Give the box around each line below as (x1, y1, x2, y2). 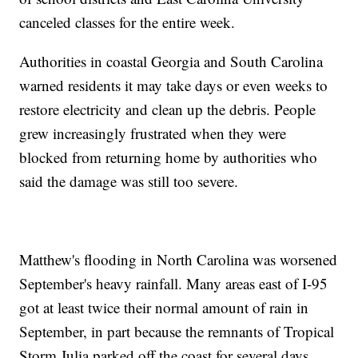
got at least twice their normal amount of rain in (19, 297, 309, 318)
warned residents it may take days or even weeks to (19, 75, 328, 96)
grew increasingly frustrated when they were (19, 123, 287, 144)
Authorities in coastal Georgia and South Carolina (19, 51, 324, 72)
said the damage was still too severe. (19, 171, 239, 192)
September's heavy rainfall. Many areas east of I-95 (19, 273, 328, 294)
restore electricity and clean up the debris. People (19, 99, 316, 120)
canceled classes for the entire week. (19, 12, 236, 33)
